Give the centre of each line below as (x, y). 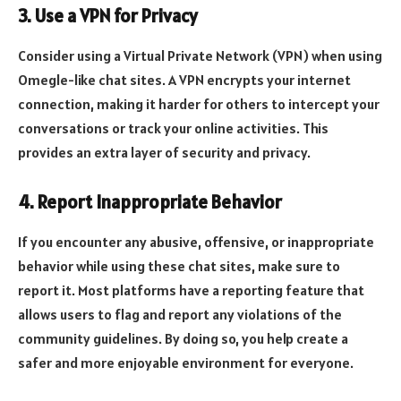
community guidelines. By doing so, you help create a (183, 338)
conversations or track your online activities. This (173, 128)
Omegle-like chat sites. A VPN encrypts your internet (184, 79)
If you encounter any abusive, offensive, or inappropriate (196, 241)
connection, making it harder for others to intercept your (199, 103)
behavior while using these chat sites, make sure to (179, 265)
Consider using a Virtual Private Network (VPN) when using (200, 55)
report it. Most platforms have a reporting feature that (191, 290)
